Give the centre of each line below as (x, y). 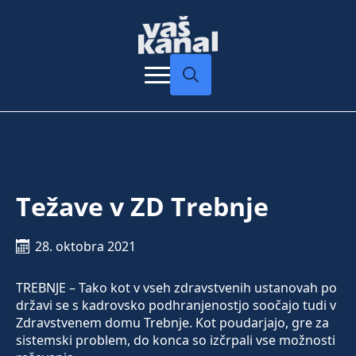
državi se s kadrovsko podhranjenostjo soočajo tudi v (176, 306)
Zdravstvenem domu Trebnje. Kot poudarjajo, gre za (172, 323)
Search (190, 104)
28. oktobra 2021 (85, 247)
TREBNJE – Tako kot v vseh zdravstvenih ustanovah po (176, 288)
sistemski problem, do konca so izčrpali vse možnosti (176, 341)
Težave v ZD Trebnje (142, 207)
